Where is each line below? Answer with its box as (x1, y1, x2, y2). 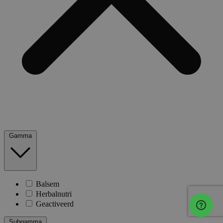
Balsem (36, 180, 59, 189)
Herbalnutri (36, 190, 72, 199)
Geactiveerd (36, 200, 74, 209)
